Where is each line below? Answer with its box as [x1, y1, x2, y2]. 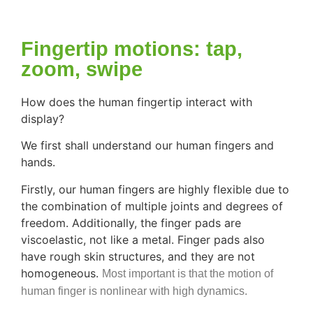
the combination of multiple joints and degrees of [21, 198, 283, 213]
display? [21, 111, 64, 126]
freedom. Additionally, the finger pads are [21, 215, 241, 230]
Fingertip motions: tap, [21, 37, 242, 60]
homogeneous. [21, 265, 102, 280]
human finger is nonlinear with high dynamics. [21, 284, 247, 297]
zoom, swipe [21, 57, 143, 80]
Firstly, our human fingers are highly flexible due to [21, 182, 289, 196]
